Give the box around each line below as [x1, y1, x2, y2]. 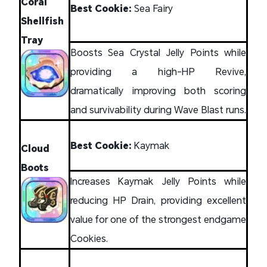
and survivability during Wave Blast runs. [70, 103, 246, 116]
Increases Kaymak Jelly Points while [70, 174, 246, 187]
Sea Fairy [134, 1, 173, 14]
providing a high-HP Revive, [70, 64, 246, 77]
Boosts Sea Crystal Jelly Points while [70, 45, 246, 58]
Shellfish [21, 14, 64, 27]
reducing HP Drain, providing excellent [70, 193, 246, 206]
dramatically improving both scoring [70, 83, 246, 97]
